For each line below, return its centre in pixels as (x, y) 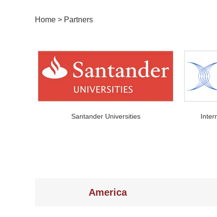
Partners (78, 20)
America (108, 192)
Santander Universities (106, 116)
